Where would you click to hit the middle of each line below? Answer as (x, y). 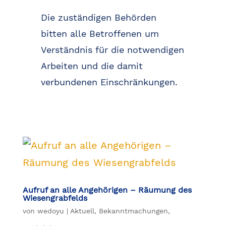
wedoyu (50, 211)
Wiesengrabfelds (55, 198)
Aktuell (82, 211)
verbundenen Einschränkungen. (109, 82)
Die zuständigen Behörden (98, 18)
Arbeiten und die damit (92, 66)
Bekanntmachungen (133, 211)
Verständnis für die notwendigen (112, 50)
